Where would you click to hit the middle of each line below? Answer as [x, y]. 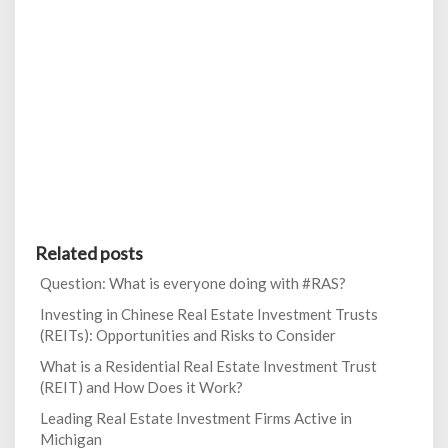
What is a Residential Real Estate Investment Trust [208, 366]
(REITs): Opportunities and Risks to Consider [188, 335]
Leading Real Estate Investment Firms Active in [196, 418]
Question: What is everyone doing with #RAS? [193, 283]
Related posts [89, 253]
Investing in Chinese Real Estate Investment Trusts [209, 314]
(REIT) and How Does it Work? [141, 387]
